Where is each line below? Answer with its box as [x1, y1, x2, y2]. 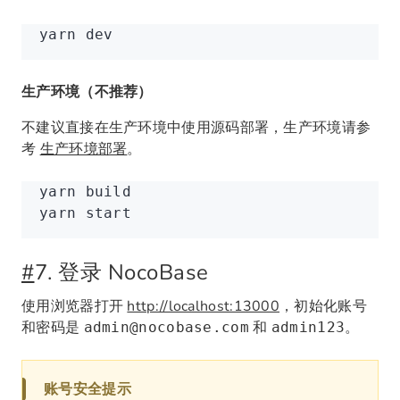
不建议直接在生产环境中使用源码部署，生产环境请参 [21, 118, 371, 137]
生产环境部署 [39, 139, 128, 159]
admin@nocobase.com [83, 319, 249, 336]
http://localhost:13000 [127, 296, 280, 316]
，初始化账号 [279, 296, 367, 316]
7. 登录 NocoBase [34, 258, 209, 287]
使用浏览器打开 [21, 296, 128, 316]
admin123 [271, 319, 346, 336]
